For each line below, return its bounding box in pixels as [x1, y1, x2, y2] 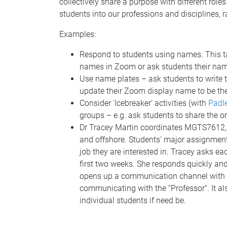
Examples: [59, 29, 96, 39]
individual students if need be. [80, 195, 186, 205]
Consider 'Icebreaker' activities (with [80, 98, 208, 108]
